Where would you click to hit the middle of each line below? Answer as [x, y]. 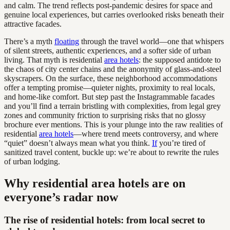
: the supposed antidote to [180, 60]
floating [67, 41]
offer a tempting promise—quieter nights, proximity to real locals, [110, 87]
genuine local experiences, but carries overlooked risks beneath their [114, 14]
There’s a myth [29, 41]
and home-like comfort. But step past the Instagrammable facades [109, 97]
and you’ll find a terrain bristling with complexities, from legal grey [112, 106]
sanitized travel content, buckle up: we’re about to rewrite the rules [111, 152]
